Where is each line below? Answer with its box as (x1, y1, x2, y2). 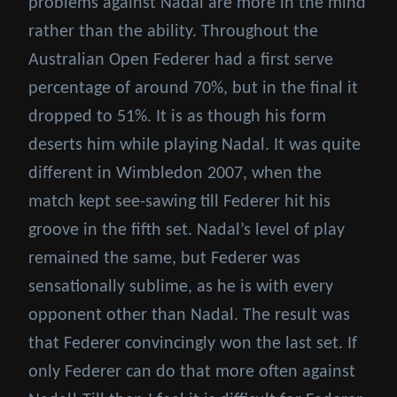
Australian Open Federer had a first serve (28, 51, 333, 69)
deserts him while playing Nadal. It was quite (28, 136, 361, 154)
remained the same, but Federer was (28, 249, 300, 268)
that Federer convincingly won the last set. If (28, 334, 357, 353)
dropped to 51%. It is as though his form (28, 107, 326, 126)
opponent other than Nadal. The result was (28, 306, 350, 324)
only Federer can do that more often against (28, 362, 355, 381)
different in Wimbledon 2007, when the (28, 164, 322, 183)
